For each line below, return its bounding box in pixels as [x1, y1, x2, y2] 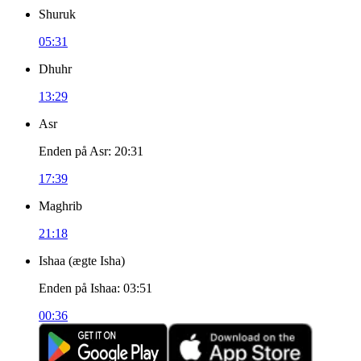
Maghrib [39, 199, 82, 213]
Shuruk [39, 7, 76, 21]
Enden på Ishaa [39, 281, 117, 295]
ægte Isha [73, 254, 121, 268]
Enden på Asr [39, 144, 108, 158]
